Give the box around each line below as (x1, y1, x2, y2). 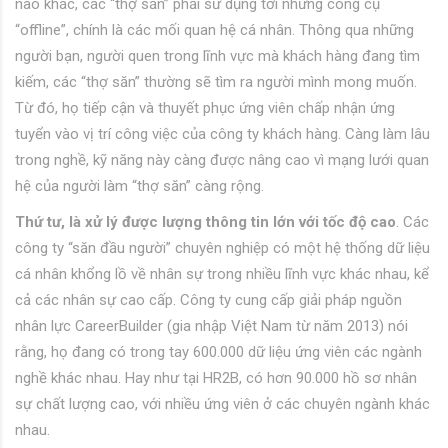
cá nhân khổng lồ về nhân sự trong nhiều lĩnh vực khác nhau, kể (15, 265, 429, 284)
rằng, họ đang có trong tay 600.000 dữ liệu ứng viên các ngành (15, 343, 422, 362)
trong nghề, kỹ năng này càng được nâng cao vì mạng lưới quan (15, 151, 429, 170)
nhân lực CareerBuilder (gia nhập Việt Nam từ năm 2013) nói (15, 317, 408, 336)
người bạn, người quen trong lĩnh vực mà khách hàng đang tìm (15, 47, 420, 66)
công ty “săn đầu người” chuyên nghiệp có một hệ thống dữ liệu (15, 239, 430, 258)
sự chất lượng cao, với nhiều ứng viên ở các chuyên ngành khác (15, 395, 430, 414)
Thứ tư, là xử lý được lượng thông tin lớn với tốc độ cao (15, 213, 396, 232)
